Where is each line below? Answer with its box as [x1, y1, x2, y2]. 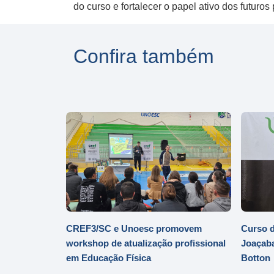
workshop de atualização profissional [66, 238, 226, 249]
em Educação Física [66, 253, 151, 264]
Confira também [73, 45, 214, 68]
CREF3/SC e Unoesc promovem [66, 223, 202, 234]
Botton [241, 253, 270, 264]
